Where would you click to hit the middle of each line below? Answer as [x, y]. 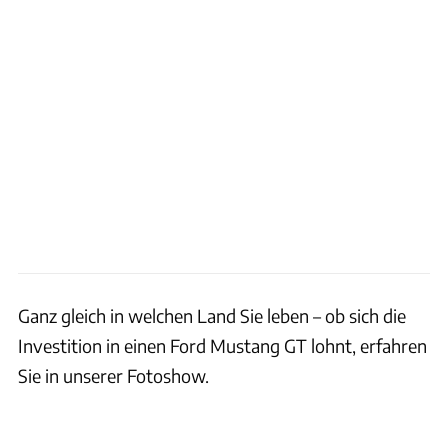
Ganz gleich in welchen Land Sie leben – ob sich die [212, 315]
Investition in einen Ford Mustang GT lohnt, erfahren [222, 345]
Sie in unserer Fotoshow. [113, 375]
